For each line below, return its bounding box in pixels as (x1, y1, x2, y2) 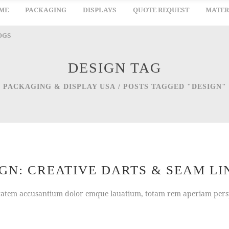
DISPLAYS (83, 5, 117, 14)
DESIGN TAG (67, 60, 162, 76)
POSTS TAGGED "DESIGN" (123, 83, 226, 91)
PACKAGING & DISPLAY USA (3, 83, 116, 91)
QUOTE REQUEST (133, 5, 189, 14)
